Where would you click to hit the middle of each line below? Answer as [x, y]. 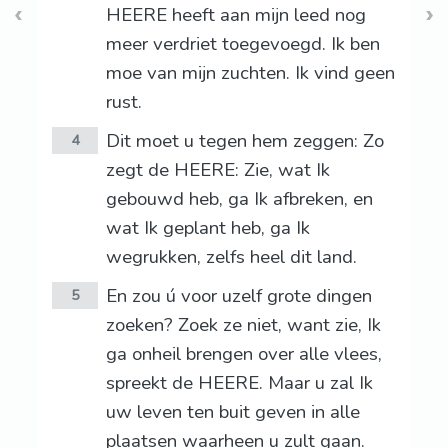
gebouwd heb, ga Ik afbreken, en [239, 199]
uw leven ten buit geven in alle [232, 412]
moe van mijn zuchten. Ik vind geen [250, 73]
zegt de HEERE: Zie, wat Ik [217, 170]
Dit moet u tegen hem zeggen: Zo [244, 141]
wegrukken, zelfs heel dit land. [231, 257]
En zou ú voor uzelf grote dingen [238, 296]
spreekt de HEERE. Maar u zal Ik [239, 383]
